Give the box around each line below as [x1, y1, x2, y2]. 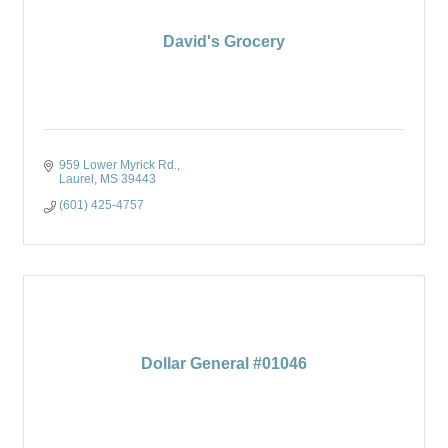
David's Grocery [163, 33, 285, 50]
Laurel [59, 172, 94, 186]
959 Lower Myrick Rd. [59, 158, 177, 172]
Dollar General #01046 [141, 355, 307, 372]
